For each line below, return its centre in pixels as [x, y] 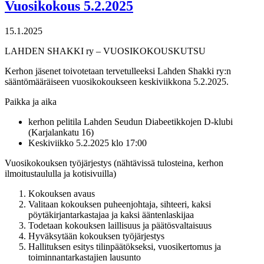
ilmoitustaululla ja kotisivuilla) [60, 174]
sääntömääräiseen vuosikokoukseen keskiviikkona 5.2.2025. [117, 82]
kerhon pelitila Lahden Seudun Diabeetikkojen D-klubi [131, 122]
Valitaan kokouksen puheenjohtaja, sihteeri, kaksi [120, 204]
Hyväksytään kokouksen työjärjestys [96, 236]
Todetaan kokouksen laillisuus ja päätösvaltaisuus [120, 226]
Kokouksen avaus [62, 194]
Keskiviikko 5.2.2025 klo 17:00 [88, 143]
